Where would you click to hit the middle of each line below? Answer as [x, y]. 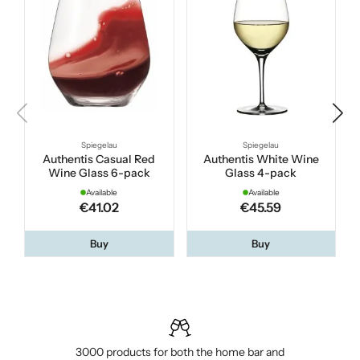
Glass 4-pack [261, 172]
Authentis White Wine [261, 159]
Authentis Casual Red [99, 159]
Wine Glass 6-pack [99, 172]
